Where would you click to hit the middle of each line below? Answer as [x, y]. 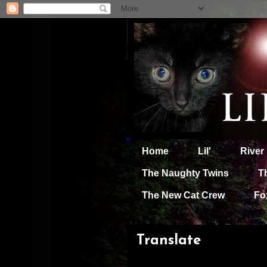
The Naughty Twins [185, 173]
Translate [169, 240]
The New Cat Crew [183, 195]
